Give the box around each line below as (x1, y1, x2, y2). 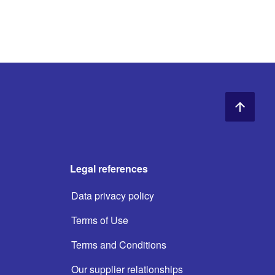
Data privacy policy (71, 188, 154, 203)
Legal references (69, 161, 148, 176)
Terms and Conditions (71, 238, 166, 252)
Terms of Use (71, 213, 128, 227)
